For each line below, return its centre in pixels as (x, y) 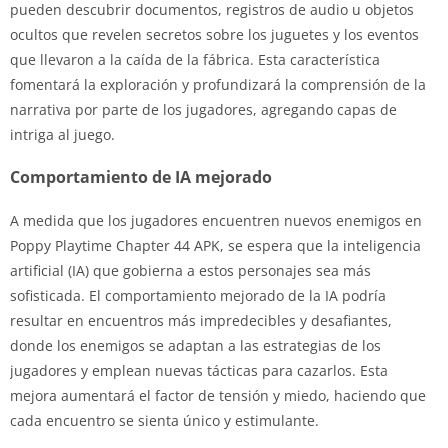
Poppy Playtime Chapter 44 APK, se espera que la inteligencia (215, 245)
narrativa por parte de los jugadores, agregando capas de (203, 109)
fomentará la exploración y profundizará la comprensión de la (218, 84)
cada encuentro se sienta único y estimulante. (164, 420)
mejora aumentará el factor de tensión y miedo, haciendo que (218, 395)
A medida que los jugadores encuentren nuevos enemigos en (216, 220)
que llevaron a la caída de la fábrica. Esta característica (195, 59)
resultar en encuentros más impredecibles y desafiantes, (201, 320)
